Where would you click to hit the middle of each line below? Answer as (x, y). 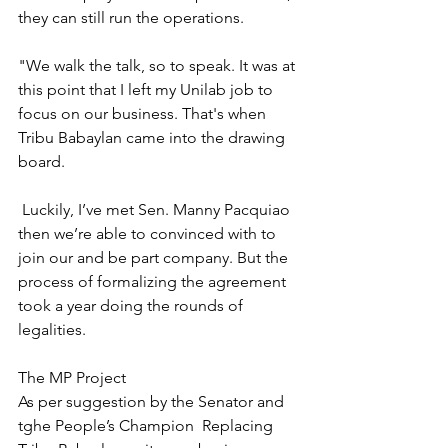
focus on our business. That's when (144, 113)
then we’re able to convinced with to (149, 233)
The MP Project (72, 377)
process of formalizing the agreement (154, 281)
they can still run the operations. (131, 17)
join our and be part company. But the (155, 257)
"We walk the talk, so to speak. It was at (158, 65)
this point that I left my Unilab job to (147, 89)
